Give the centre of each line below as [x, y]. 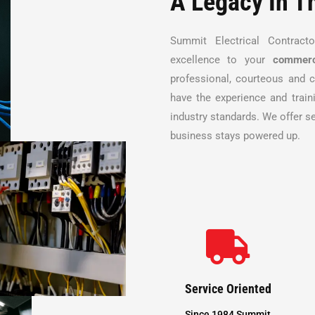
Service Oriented [228, 288]
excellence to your [221, 59]
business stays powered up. [235, 135]
